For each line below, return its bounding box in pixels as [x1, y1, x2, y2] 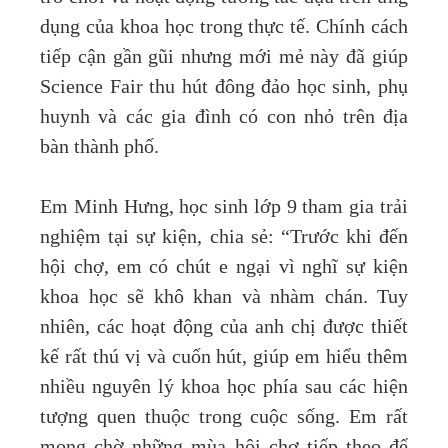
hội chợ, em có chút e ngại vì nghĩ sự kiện [40, 256, 408, 279]
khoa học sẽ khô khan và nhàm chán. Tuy [40, 286, 408, 309]
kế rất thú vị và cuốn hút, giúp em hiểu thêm [40, 346, 408, 369]
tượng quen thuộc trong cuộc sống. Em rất [40, 406, 408, 429]
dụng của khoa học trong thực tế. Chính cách [40, 16, 408, 39]
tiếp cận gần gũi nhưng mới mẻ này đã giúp [40, 46, 408, 69]
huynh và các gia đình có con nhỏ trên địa [40, 106, 408, 129]
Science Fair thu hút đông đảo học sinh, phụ [40, 76, 408, 99]
